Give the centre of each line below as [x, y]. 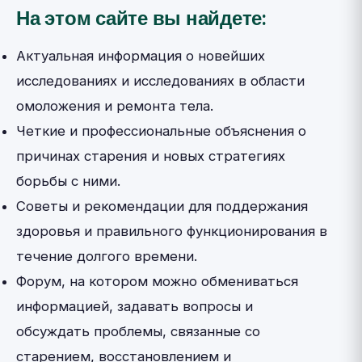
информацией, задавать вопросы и [135, 306]
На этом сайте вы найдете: [141, 19]
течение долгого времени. [107, 256]
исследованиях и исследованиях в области [160, 81]
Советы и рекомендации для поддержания [162, 206]
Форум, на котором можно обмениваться [157, 281]
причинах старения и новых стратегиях [151, 156]
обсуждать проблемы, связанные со [138, 331]
